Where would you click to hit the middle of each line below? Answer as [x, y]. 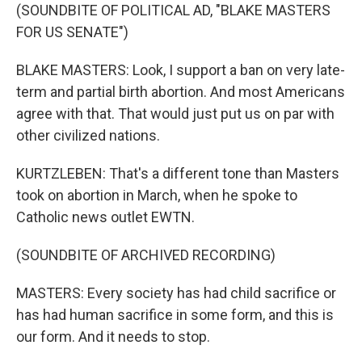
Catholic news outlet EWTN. [105, 217]
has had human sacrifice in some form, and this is [175, 315]
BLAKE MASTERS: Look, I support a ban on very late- [181, 70]
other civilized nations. [88, 135]
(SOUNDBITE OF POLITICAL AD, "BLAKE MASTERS [173, 10]
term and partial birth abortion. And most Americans [181, 92]
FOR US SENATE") [72, 32]
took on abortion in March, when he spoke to [157, 195]
